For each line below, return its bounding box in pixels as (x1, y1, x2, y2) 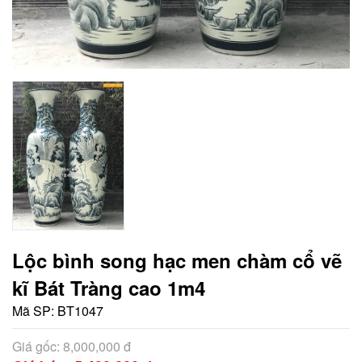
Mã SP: (12, 301, 54, 320)
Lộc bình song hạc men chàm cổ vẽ (12, 246, 342, 274)
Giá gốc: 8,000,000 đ (12, 336, 131, 356)
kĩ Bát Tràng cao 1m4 (12, 273, 205, 301)
